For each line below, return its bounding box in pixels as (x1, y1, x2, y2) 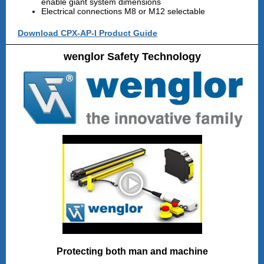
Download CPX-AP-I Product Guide (18, 28, 157, 38)
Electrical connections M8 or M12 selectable (41, 6, 205, 16)
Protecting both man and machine (56, 246, 208, 256)
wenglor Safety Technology (63, 51, 201, 62)
